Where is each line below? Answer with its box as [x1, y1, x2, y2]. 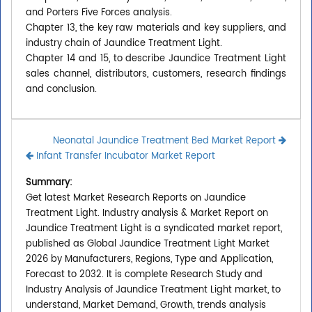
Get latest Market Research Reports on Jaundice [26, 191, 246, 206]
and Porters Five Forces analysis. [26, 6, 172, 21]
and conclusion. [26, 82, 97, 97]
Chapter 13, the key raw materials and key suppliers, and [26, 21, 286, 36]
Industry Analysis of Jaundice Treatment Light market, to [26, 283, 281, 298]
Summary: [26, 175, 72, 191]
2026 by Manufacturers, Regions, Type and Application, [26, 252, 273, 267]
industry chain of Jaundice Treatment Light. [26, 36, 222, 52]
